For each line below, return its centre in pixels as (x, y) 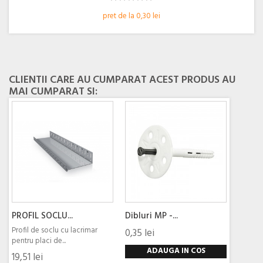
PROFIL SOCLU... (42, 216)
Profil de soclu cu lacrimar (55, 231)
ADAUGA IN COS (176, 251)
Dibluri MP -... (151, 216)
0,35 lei (140, 233)
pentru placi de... (39, 241)
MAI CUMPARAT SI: (53, 92)
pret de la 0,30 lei (131, 16)
